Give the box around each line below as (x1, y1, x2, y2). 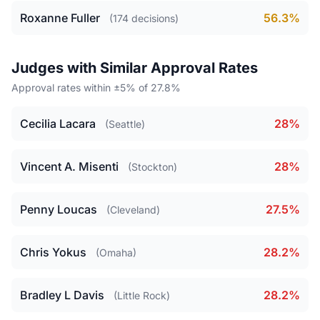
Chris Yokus (20, 245, 86, 259)
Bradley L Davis (20, 288, 104, 302)
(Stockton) (128, 161, 177, 173)
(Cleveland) (106, 204, 160, 216)
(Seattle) (105, 118, 145, 130)
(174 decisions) (109, 12, 179, 24)
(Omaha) (96, 246, 136, 259)
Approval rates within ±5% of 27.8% (11, 81, 181, 94)
